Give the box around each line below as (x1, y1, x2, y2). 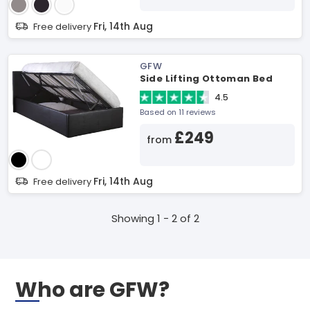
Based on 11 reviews (139, 107, 216, 118)
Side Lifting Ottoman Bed (139, 72, 273, 85)
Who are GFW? (15, 275, 170, 304)
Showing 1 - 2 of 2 (111, 211, 199, 226)
